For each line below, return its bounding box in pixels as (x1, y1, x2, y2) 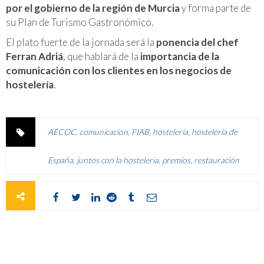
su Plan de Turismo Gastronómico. (6, 15, 153, 28)
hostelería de (192, 126, 237, 137)
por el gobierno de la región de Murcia (6, 1, 180, 14)
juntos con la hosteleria (77, 154, 159, 165)
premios (162, 154, 190, 165)
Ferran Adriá (6, 49, 63, 62)
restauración (194, 154, 239, 165)
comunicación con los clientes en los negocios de (6, 64, 232, 77)
